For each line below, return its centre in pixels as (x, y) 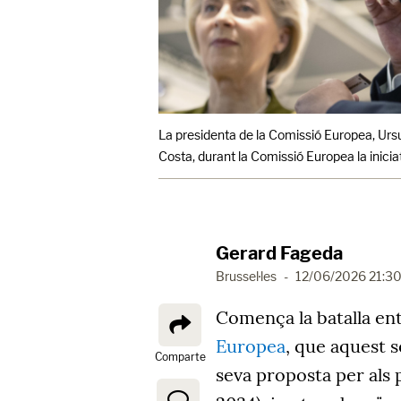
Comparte (180, 357)
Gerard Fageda (279, 254)
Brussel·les (246, 277)
